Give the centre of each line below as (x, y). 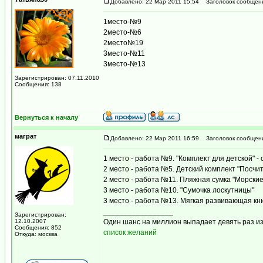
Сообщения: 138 (38, 84)
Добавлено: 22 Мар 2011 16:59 (155, 138)
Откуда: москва (36, 234)
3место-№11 (124, 53)
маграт (26, 136)
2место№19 (123, 43)
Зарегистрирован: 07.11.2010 (57, 78)
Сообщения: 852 (38, 227)
